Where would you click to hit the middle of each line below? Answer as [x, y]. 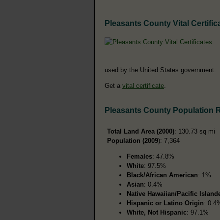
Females [139, 156]
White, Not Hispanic [157, 212]
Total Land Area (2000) [141, 131]
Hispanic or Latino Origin [165, 203]
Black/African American [162, 175]
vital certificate [143, 85]
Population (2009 [133, 140]
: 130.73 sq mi [195, 131]
